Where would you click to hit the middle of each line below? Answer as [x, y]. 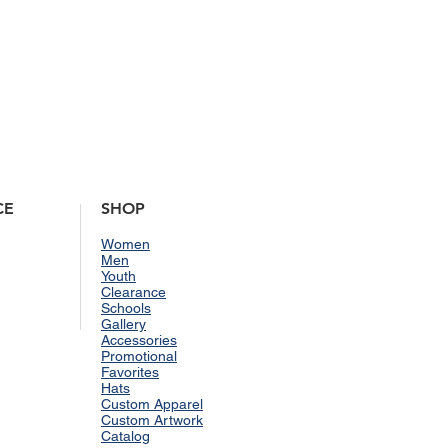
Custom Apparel [152, 403]
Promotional [139, 355]
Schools [126, 307]
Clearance [133, 291]
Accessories [139, 339]
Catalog [125, 435]
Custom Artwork [152, 419]
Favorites [130, 371]
